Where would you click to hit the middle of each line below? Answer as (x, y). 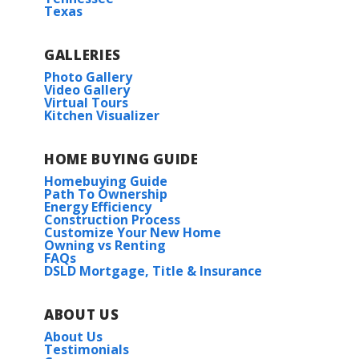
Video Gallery (87, 89)
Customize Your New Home (133, 232)
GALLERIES (83, 54)
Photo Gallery (88, 77)
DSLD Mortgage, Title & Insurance (153, 270)
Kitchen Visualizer (102, 115)
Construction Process (112, 219)
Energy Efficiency (98, 206)
